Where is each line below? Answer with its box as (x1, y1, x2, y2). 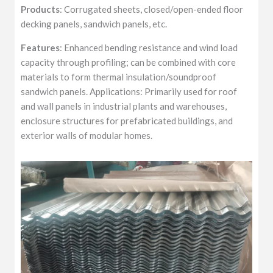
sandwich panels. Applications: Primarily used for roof (21, 85, 238, 97)
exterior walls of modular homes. (21, 129, 153, 141)
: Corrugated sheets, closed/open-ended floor (60, 3, 244, 15)
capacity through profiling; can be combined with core (21, 56, 236, 68)
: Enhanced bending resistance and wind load (60, 41, 238, 53)
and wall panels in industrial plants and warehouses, (21, 100, 227, 112)
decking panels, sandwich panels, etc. (21, 18, 168, 29)
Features (21, 41, 60, 53)
